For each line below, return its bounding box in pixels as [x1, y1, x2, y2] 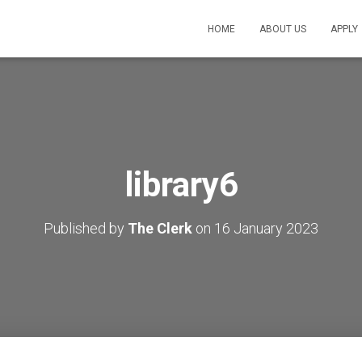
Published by [44, 220, 128, 237]
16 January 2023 [214, 220, 318, 237]
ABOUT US [259, 23, 306, 35]
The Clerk [128, 220, 192, 237]
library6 [124, 165, 238, 204]
